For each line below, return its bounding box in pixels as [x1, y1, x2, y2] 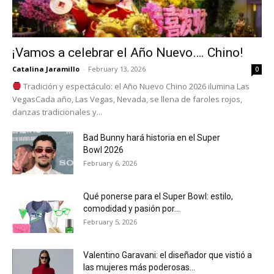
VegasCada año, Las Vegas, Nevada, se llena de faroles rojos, [12, 93, 242, 105]
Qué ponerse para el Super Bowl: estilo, [83, 191, 233, 201]
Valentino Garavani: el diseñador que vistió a [83, 250, 252, 260]
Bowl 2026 [83, 144, 124, 155]
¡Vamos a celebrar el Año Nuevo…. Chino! [12, 45, 243, 60]
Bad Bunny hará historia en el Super [83, 132, 220, 143]
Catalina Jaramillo [12, 64, 80, 73]
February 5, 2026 [83, 217, 137, 226]
